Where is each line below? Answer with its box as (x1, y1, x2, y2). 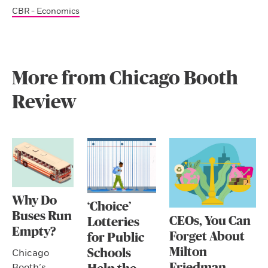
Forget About (169, 230, 245, 243)
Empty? (12, 226, 56, 239)
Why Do (12, 194, 57, 208)
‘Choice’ (87, 200, 131, 213)
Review (12, 93, 77, 112)
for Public (87, 231, 144, 244)
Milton (169, 245, 207, 258)
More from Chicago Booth (12, 69, 238, 88)
